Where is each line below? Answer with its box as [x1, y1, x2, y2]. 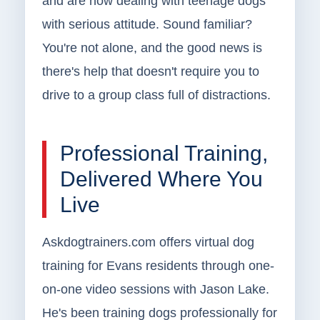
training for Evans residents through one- [41, 259, 274, 274]
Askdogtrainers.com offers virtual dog [41, 235, 254, 250]
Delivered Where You [59, 167, 263, 191]
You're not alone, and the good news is [41, 41, 262, 56]
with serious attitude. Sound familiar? [41, 17, 252, 32]
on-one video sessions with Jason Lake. [41, 282, 269, 297]
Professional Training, [59, 141, 268, 166]
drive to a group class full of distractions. [41, 88, 271, 103]
